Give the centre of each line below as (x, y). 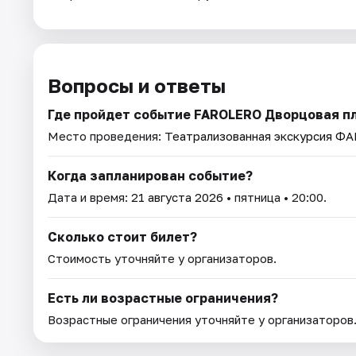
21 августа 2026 (177, 197)
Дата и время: (89, 197)
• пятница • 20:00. (275, 197)
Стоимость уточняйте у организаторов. (162, 258)
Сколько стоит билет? (122, 236)
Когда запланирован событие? (150, 175)
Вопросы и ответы (137, 85)
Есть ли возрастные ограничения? (163, 298)
